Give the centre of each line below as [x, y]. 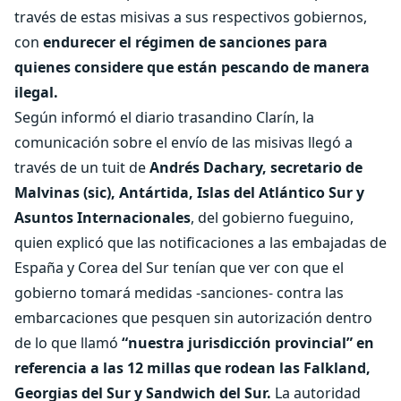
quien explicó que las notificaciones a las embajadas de [200, 243]
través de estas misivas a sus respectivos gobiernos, [191, 17]
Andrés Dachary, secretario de [256, 167]
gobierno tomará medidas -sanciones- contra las [179, 293]
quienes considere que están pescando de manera [192, 67]
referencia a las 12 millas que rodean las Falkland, [192, 368]
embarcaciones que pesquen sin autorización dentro [193, 318]
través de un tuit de [82, 167]
